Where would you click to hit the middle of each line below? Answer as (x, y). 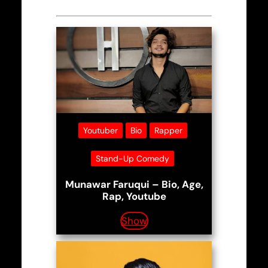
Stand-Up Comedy (133, 159)
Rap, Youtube (134, 197)
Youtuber (100, 131)
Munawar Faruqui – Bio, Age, (134, 185)
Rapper (168, 131)
